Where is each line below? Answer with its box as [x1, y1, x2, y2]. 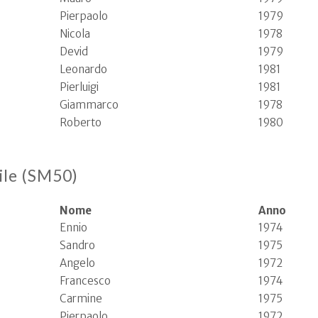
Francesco [60, 274, 111, 287]
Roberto [60, 116, 102, 129]
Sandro [60, 238, 95, 252]
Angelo [60, 256, 95, 270]
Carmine [60, 292, 102, 305]
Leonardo [60, 62, 107, 76]
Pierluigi [60, 80, 99, 94]
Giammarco [60, 98, 119, 111]
